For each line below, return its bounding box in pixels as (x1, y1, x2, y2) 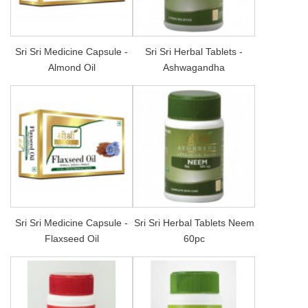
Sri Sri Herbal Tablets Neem (133, 217, 254, 228)
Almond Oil (47, 61, 96, 73)
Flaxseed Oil (44, 232, 99, 244)
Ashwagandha (163, 61, 225, 73)
